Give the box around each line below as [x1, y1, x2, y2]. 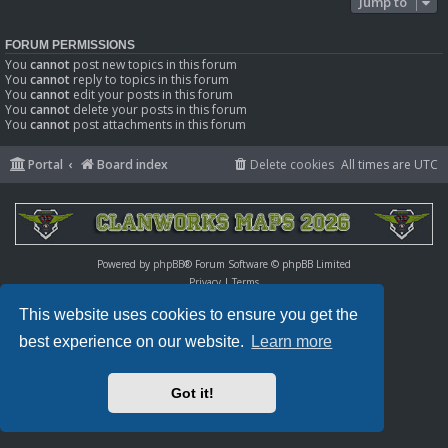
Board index [97, 156, 169, 174]
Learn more [251, 333, 333, 351]
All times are [341, 156, 414, 174]
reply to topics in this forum [70, 71, 229, 88]
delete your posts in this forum [70, 101, 247, 118]
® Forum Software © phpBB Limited [184, 256, 351, 271]
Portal [28, 156, 63, 174]
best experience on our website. [19, 333, 249, 351]
